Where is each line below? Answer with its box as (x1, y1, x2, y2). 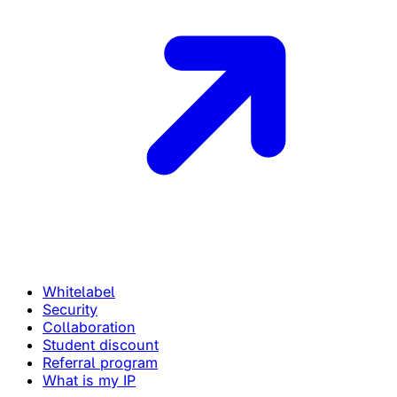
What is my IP (43, 371, 136, 390)
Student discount (43, 336, 159, 354)
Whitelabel (43, 283, 115, 301)
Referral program (43, 354, 158, 372)
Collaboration (43, 318, 136, 337)
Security (43, 300, 97, 319)
